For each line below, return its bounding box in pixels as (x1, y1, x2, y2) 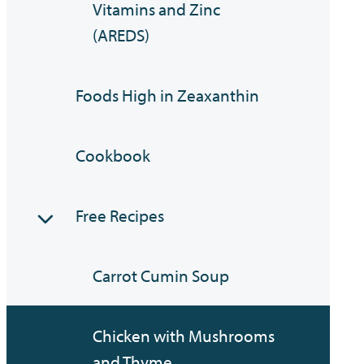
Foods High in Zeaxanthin (76, 84, 260, 106)
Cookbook (76, 145, 151, 167)
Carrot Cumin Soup (93, 265, 230, 287)
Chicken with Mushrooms (93, 325, 275, 347)
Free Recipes (76, 205, 165, 227)
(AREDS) (93, 24, 150, 46)
